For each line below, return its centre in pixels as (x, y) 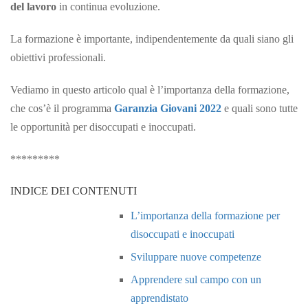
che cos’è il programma (62, 108)
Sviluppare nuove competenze (196, 256)
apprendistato (159, 298)
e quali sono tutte (260, 108)
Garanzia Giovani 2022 (168, 108)
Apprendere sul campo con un (196, 279)
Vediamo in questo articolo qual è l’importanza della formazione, (150, 89)
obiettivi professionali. (58, 57)
